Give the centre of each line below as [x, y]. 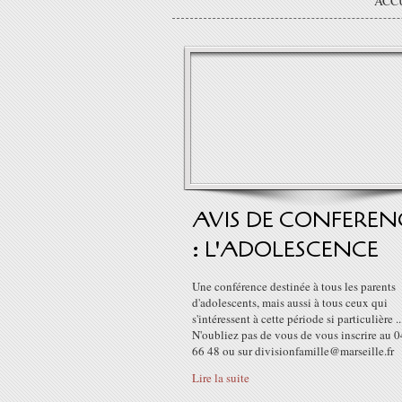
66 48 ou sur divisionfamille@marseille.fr [293, 351]
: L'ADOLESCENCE [285, 250]
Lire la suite [221, 378]
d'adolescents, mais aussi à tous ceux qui [290, 302]
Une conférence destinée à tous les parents [294, 286]
